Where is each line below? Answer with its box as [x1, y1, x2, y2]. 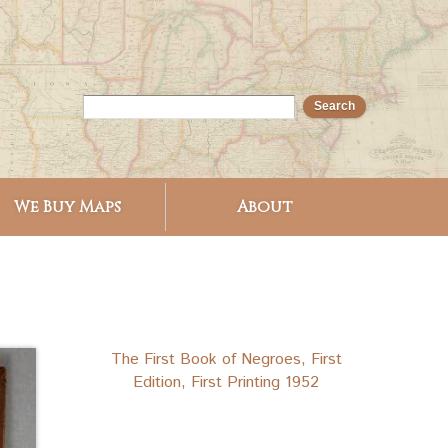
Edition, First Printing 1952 [133, 370, 319, 394]
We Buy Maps [14, 196, 121, 218]
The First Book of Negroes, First [110, 347, 342, 371]
